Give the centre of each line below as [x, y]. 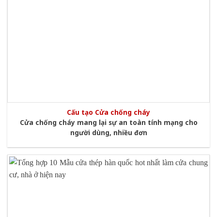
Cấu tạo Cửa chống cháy [108, 112]
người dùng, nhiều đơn [108, 132]
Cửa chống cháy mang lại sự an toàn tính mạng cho [108, 122]
